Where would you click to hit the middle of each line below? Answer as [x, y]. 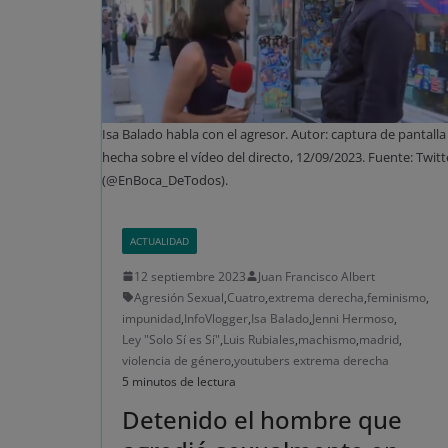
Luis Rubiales [259, 339]
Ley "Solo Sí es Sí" [171, 339]
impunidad [151, 318]
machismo [327, 339]
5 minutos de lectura [179, 381]
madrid [379, 339]
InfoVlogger [216, 318]
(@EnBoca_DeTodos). [165, 179]
